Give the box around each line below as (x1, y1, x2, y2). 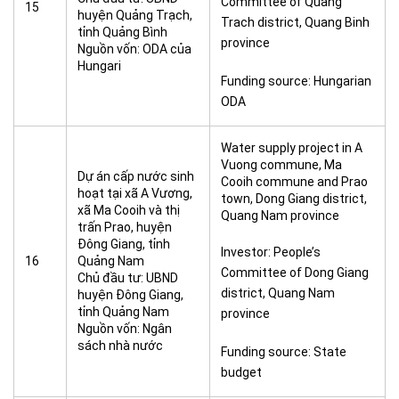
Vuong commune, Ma (221, 158, 342, 172)
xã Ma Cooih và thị (77, 203, 180, 217)
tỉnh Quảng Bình (77, 25, 167, 39)
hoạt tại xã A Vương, (77, 186, 192, 200)
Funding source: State (221, 345, 346, 359)
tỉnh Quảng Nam (77, 305, 169, 319)
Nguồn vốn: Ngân (77, 322, 172, 336)
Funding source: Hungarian (221, 74, 371, 88)
